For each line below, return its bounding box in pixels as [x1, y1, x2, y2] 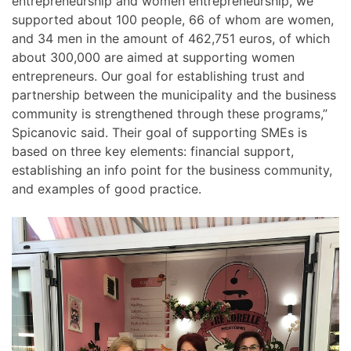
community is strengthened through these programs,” [12, 106, 327, 122]
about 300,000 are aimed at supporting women [12, 49, 295, 66]
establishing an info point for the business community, [12, 162, 332, 179]
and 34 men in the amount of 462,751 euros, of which [12, 31, 330, 47]
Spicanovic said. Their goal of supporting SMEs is [12, 125, 307, 141]
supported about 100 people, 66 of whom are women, [12, 12, 334, 28]
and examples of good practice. [12, 181, 201, 197]
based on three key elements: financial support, [12, 143, 294, 160]
